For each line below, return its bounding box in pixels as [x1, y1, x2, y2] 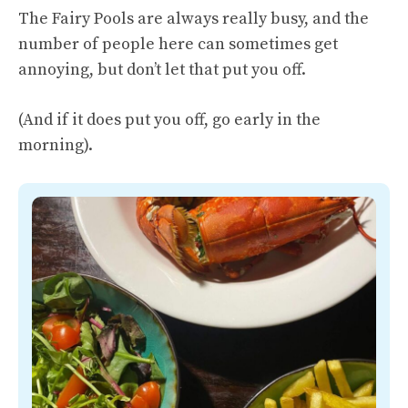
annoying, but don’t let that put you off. [18, 58, 306, 80]
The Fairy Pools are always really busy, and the [18, 7, 369, 29]
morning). [18, 134, 93, 156]
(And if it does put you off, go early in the [18, 108, 321, 130]
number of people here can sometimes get [18, 33, 338, 55]
